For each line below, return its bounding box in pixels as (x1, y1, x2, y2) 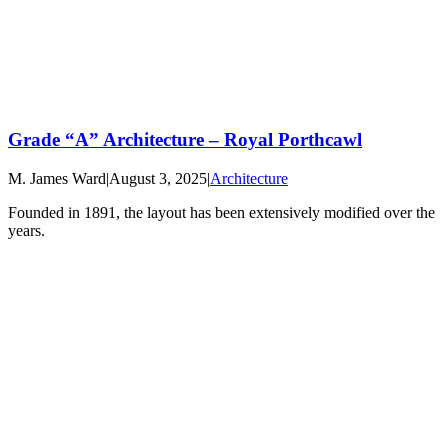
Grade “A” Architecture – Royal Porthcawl (8, 129, 362, 151)
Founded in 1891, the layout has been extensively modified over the (8, 203, 435, 221)
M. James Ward (8, 169, 106, 187)
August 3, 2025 (109, 169, 207, 187)
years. (8, 221, 45, 239)
